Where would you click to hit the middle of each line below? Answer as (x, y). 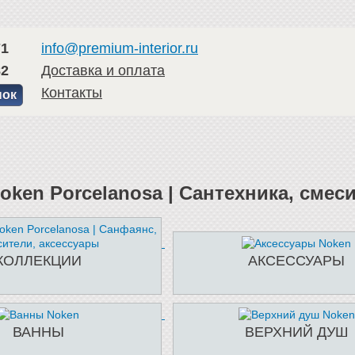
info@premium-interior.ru (120, 48)
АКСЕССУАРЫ (296, 260)
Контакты (72, 93)
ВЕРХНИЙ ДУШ (296, 332)
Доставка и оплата (103, 71)
